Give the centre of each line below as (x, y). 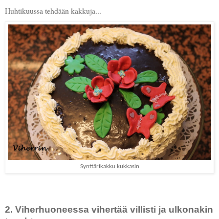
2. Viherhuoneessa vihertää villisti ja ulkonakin (109, 210)
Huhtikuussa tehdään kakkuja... (53, 10)
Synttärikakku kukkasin (109, 167)
